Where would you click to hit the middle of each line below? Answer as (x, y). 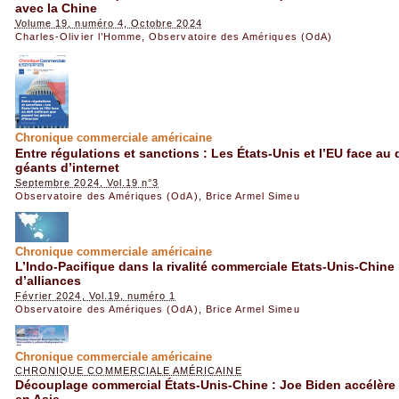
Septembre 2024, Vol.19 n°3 (87, 183)
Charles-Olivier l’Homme (78, 37)
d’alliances (48, 281)
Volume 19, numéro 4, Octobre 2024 (108, 24)
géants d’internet (67, 167)
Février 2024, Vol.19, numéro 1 (95, 296)
